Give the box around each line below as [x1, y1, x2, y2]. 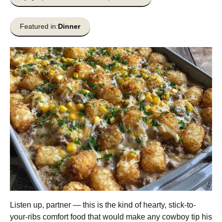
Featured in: [20, 22, 58, 30]
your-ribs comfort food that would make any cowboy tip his [10, 213, 212, 221]
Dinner [58, 22, 80, 30]
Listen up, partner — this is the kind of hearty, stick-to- [10, 201, 196, 209]
